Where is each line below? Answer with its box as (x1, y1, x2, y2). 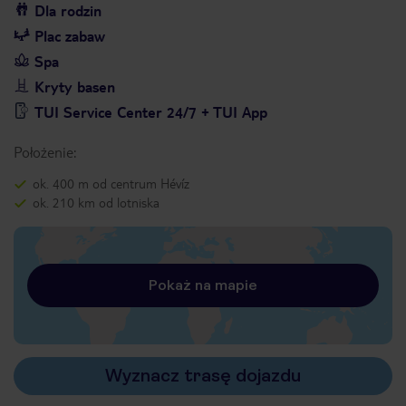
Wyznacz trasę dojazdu (105, 365, 301, 386)
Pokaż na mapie (149, 276, 257, 294)
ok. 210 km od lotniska (33, 194, 159, 210)
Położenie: (14, 142, 76, 161)
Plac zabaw (34, 26, 105, 45)
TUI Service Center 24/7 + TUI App (34, 102, 267, 121)
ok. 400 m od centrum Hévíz (33, 175, 189, 191)
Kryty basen (34, 77, 115, 96)
